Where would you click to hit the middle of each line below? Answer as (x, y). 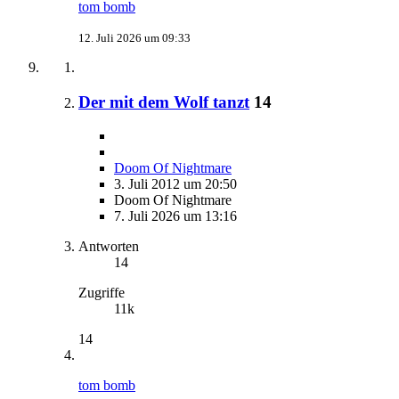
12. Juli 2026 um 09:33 (134, 37)
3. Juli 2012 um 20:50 (175, 184)
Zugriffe (102, 293)
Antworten (109, 247)
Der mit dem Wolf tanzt (164, 102)
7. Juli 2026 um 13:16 (175, 216)
